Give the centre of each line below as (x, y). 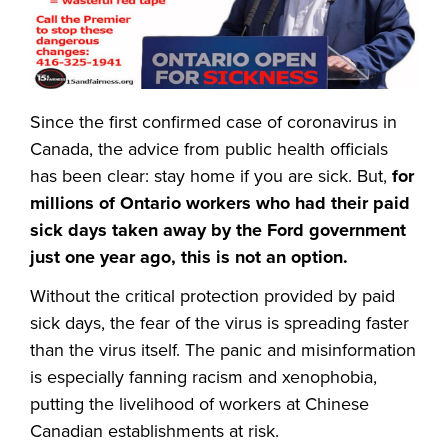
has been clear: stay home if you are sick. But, (211, 176)
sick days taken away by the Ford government (218, 230)
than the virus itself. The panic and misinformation (223, 350)
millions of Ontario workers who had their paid (220, 203)
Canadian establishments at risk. (154, 431)
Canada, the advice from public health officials (209, 149)
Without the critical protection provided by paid (212, 296)
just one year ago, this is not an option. (191, 257)
